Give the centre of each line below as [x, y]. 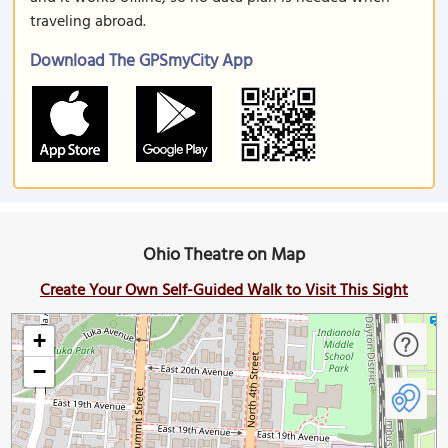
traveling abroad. [88, 22]
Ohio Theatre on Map [224, 255]
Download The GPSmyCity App [141, 61]
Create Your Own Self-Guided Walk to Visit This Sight [224, 291]
